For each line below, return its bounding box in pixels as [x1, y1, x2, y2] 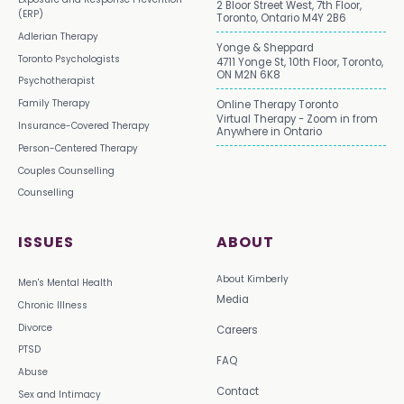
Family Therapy [18, 96, 90, 111]
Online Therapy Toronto [216, 96, 338, 112]
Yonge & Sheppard [216, 40, 314, 55]
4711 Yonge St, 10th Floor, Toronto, [216, 54, 383, 69]
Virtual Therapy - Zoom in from [216, 111, 378, 126]
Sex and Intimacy [18, 388, 101, 402]
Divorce [18, 320, 52, 335]
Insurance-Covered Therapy [18, 118, 150, 133]
